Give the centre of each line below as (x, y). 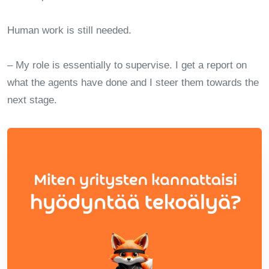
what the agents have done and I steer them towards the (133, 82)
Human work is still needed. (69, 30)
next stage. (32, 100)
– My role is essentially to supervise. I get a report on (127, 65)
